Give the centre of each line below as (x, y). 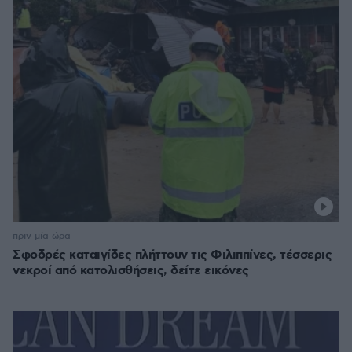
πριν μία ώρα (42, 236)
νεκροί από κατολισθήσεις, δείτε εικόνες (131, 271)
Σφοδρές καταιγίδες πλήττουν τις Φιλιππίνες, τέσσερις (172, 255)
